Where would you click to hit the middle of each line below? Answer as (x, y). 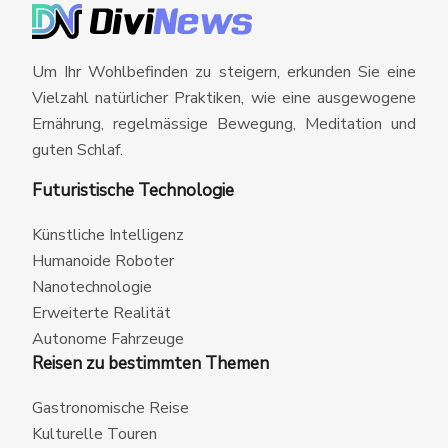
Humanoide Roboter (103, 261)
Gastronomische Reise (110, 408)
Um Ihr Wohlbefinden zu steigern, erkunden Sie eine (224, 72)
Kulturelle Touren (94, 434)
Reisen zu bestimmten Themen (150, 364)
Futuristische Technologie (133, 191)
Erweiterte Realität (101, 313)
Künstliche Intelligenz (108, 235)
